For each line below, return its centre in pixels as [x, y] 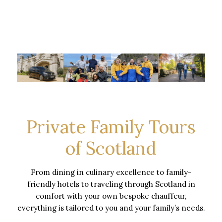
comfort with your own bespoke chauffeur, [111, 196]
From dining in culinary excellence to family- [111, 172]
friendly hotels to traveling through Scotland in [111, 184]
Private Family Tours [111, 127]
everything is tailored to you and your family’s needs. [111, 208]
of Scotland [111, 148]
